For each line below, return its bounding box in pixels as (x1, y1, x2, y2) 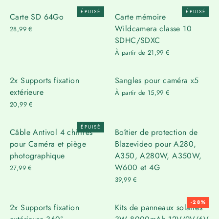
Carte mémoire (115, 11, 166, 22)
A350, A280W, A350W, (115, 150, 202, 161)
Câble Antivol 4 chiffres (10, 126, 93, 138)
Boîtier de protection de (115, 126, 198, 138)
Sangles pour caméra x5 (115, 74, 199, 86)
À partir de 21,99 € (115, 47, 170, 57)
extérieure (10, 86, 44, 98)
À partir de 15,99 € (115, 88, 170, 97)
